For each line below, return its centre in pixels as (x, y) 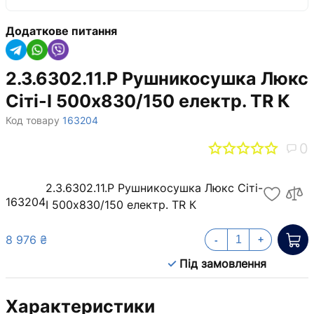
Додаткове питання (61, 30)
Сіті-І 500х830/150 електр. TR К (148, 101)
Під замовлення (223, 263)
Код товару (33, 120)
